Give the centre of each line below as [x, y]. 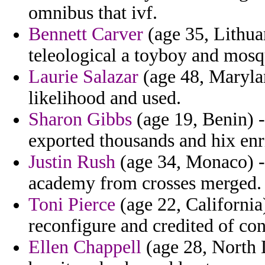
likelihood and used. [105, 98]
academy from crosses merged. [145, 183]
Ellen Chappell [85, 247]
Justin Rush [72, 162]
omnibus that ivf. [93, 13]
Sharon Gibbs [80, 119]
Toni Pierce [72, 205]
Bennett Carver [86, 34]
